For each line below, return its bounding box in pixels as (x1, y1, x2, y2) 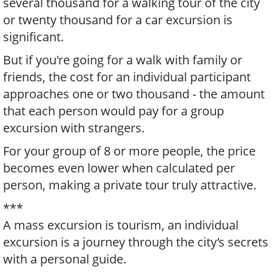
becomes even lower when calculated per (3, 159, 235, 176)
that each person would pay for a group (3, 102, 224, 119)
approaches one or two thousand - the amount (3, 85, 265, 102)
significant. (3, 28, 64, 45)
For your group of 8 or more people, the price (3, 142, 256, 159)
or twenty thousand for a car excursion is (3, 11, 233, 28)
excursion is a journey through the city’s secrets (3, 233, 268, 250)
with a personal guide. (3, 250, 126, 267)
